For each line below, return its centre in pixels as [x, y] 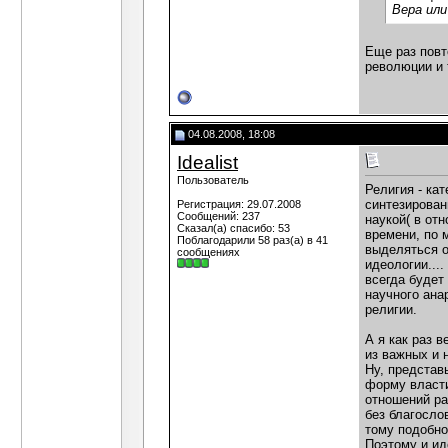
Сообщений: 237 [218, 216]
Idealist [207, 162]
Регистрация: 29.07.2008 [239, 204]
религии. [391, 310]
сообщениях [208, 252]
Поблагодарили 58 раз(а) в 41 [252, 240]
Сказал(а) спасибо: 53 [233, 228]
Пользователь [213, 180]
